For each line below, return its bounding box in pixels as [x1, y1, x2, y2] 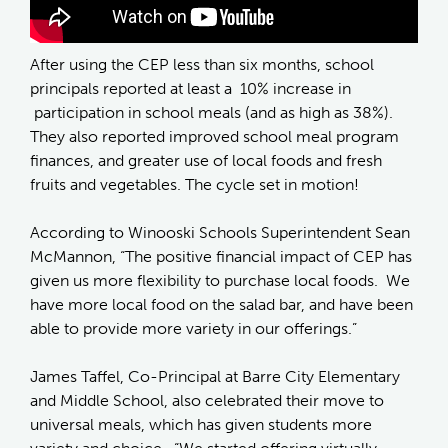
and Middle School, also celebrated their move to [30, 391, 384, 411]
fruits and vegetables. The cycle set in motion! [30, 175, 359, 195]
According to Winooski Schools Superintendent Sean [30, 223, 410, 243]
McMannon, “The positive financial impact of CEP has [30, 247, 412, 267]
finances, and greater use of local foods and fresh [30, 151, 382, 171]
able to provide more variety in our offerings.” [30, 319, 365, 339]
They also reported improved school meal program [30, 127, 399, 147]
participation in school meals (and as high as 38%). [30, 103, 393, 123]
